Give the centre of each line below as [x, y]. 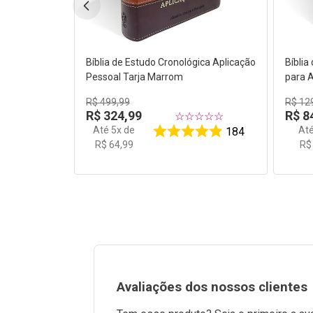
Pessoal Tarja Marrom [135, 77]
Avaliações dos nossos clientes [212, 287]
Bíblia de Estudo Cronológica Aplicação [171, 63]
